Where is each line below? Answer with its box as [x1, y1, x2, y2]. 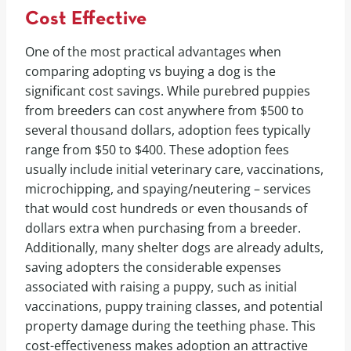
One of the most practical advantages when [25, 42, 281, 60]
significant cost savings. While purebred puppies [25, 81, 310, 100]
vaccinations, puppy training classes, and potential [25, 297, 323, 315]
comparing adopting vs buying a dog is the [25, 62, 276, 80]
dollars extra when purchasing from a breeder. [25, 219, 301, 237]
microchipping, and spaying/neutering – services [25, 179, 311, 197]
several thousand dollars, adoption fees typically [25, 121, 310, 139]
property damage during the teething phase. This [25, 317, 316, 335]
